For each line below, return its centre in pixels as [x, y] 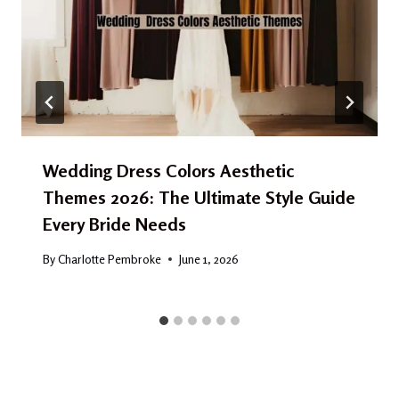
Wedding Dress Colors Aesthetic [168, 171]
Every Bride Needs [114, 224]
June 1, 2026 [209, 259]
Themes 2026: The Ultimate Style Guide [199, 198]
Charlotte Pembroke [110, 259]
